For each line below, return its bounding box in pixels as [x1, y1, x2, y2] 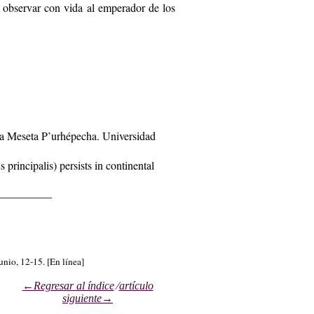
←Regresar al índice [22, 279, 114, 292]
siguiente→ [62, 292, 113, 304]
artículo [118, 279, 153, 292]
